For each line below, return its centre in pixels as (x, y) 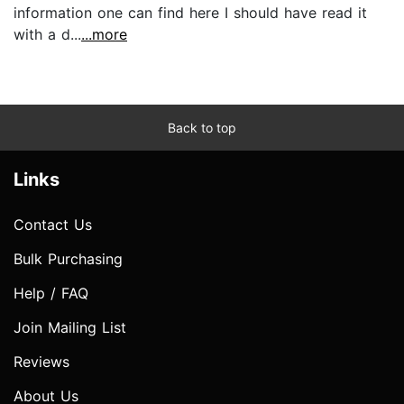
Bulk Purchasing (68, 258)
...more (104, 34)
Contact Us (53, 224)
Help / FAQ (51, 293)
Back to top (202, 127)
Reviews (41, 361)
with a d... (47, 34)
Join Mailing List (70, 327)
